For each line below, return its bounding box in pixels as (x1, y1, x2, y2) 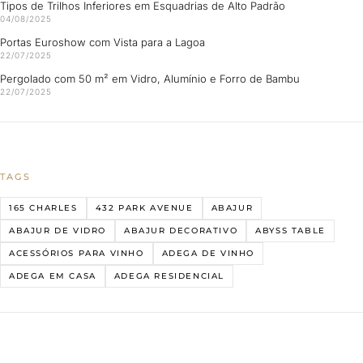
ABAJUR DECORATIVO (124, 224, 238, 236)
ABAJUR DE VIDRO (9, 224, 106, 236)
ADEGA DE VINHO (161, 247, 255, 258)
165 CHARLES (9, 202, 78, 213)
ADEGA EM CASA (9, 270, 96, 281)
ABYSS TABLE (255, 224, 326, 236)
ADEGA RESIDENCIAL (113, 270, 225, 281)
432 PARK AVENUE (95, 202, 194, 213)
